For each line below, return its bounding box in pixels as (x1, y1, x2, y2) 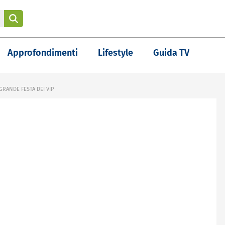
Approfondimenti (8, 47, 78, 58)
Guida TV (153, 47, 189, 58)
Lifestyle (98, 47, 133, 58)
